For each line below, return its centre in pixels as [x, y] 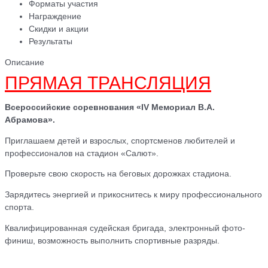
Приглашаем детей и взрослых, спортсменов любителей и [120, 141]
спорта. [19, 207]
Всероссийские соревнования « [73, 107]
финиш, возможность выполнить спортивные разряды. [112, 240]
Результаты [51, 41]
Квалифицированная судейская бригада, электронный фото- [125, 228]
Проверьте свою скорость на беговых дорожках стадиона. [118, 174]
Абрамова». [31, 120]
